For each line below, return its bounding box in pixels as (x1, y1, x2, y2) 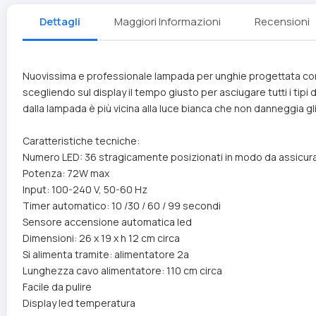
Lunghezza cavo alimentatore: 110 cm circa (23, 264, 222, 277)
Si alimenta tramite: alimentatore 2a (23, 248, 189, 261)
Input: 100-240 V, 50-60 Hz (23, 183, 147, 196)
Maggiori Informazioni (114, 14, 221, 29)
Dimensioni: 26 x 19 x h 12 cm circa (23, 231, 180, 245)
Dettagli (39, 14, 80, 29)
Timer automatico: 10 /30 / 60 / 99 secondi (23, 199, 221, 212)
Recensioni (255, 14, 310, 29)
